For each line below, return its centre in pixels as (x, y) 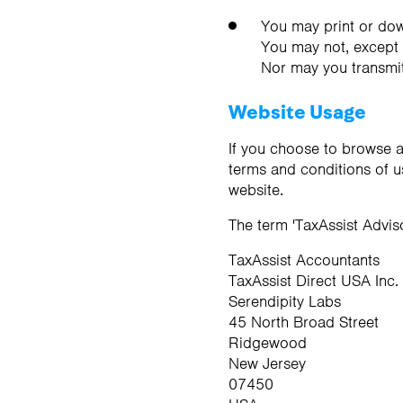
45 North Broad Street (304, 322)
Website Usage (297, 113)
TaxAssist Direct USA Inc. (313, 281)
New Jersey (267, 364)
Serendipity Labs (285, 302)
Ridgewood (268, 343)
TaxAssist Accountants (304, 260)
